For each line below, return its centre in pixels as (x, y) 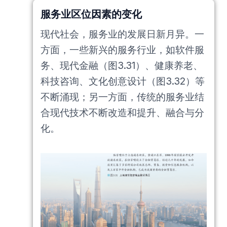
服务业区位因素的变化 (91, 13)
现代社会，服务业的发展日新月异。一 (122, 34)
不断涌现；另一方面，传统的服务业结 (122, 97)
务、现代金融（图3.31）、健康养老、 (122, 65)
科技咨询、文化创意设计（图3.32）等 (123, 81)
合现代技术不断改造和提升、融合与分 (122, 112)
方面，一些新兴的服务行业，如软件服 (122, 50)
